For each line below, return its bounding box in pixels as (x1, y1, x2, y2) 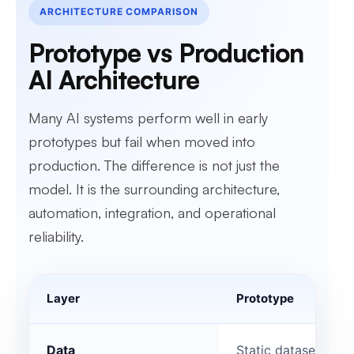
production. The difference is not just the (28, 156, 280, 174)
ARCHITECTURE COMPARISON (40, 6, 199, 17)
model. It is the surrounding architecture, (28, 180, 280, 198)
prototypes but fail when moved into (28, 133, 255, 150)
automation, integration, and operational (28, 204, 276, 221)
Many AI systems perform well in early (28, 109, 268, 126)
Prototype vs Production (28, 37, 303, 69)
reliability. (28, 228, 84, 245)
